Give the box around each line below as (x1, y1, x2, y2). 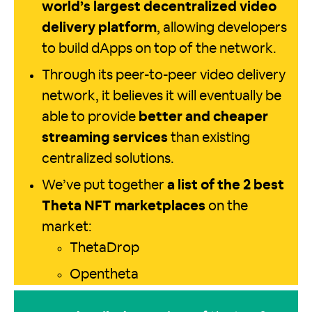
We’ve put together (42, 178, 167, 193)
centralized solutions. (42, 152, 174, 166)
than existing (168, 131, 250, 146)
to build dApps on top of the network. (42, 42, 276, 56)
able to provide (42, 110, 139, 125)
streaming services (42, 131, 168, 146)
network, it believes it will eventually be (42, 89, 281, 104)
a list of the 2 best (167, 178, 284, 193)
